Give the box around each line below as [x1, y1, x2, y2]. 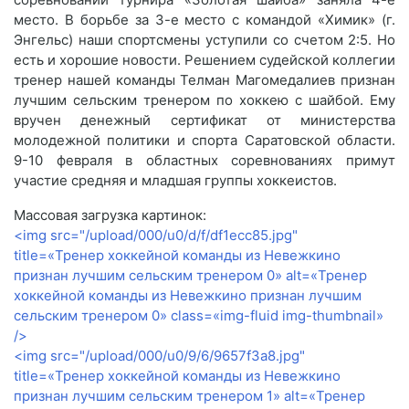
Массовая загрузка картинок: [14, 205, 206, 224]
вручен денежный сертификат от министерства [14, 110, 395, 129]
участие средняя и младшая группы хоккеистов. [14, 171, 337, 189]
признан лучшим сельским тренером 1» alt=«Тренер [14, 386, 365, 404]
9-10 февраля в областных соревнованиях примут [14, 151, 395, 169]
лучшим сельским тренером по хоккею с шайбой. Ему [14, 90, 395, 109]
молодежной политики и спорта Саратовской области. [14, 131, 395, 149]
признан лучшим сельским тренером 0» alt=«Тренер [14, 266, 367, 284]
